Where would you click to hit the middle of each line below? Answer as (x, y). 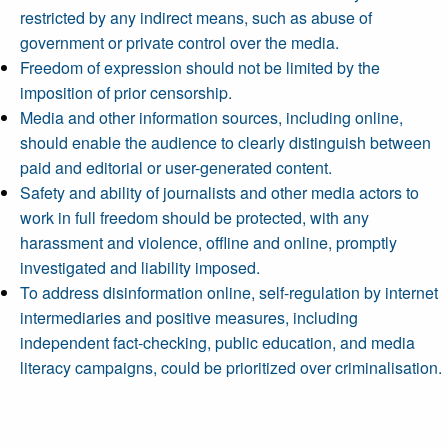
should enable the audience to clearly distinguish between (225, 142)
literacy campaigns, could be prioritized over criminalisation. (231, 367)
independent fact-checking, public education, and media (217, 342)
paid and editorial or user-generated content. (176, 167)
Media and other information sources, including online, (211, 117)
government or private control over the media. (179, 42)
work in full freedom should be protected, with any (194, 217)
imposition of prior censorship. (126, 92)
